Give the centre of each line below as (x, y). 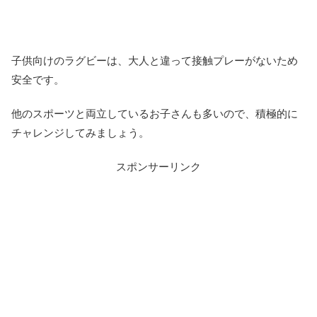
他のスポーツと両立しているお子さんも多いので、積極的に (155, 113)
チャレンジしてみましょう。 (80, 132)
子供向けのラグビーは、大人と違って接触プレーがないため (155, 60)
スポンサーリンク (158, 166)
